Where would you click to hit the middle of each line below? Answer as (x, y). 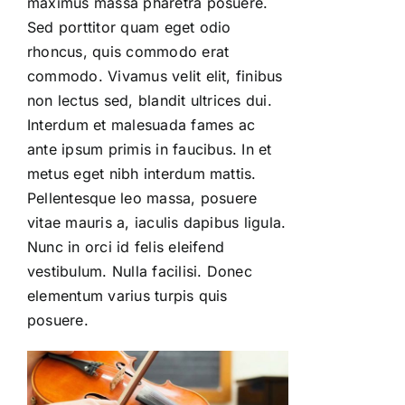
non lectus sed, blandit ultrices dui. (150, 100)
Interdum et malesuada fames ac (141, 124)
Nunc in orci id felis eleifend (126, 246)
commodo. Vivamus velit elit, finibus (155, 75)
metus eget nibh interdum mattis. (142, 173)
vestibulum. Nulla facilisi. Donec (140, 271)
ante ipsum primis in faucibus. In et (150, 149)
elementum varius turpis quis (127, 295)
